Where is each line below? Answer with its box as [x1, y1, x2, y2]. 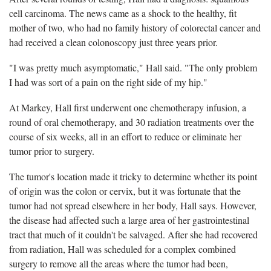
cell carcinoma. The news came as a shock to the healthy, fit [9, 6, 237, 19]
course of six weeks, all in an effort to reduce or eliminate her [9, 129, 241, 143]
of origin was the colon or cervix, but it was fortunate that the [9, 184, 241, 197]
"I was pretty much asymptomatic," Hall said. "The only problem [9, 60, 257, 74]
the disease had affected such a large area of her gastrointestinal [9, 213, 249, 226]
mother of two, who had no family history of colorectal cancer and [9, 21, 261, 34]
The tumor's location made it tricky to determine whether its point [9, 169, 257, 183]
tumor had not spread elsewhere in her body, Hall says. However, [9, 198, 256, 212]
